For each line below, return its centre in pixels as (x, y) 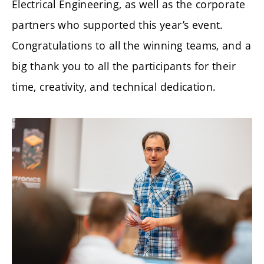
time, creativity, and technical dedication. (114, 86)
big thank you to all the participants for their (124, 66)
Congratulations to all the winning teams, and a (131, 45)
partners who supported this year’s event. (118, 24)
